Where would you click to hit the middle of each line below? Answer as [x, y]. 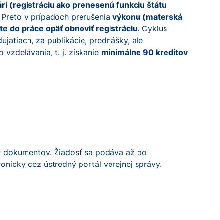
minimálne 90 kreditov [144, 52]
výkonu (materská [147, 17]
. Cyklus [152, 28]
